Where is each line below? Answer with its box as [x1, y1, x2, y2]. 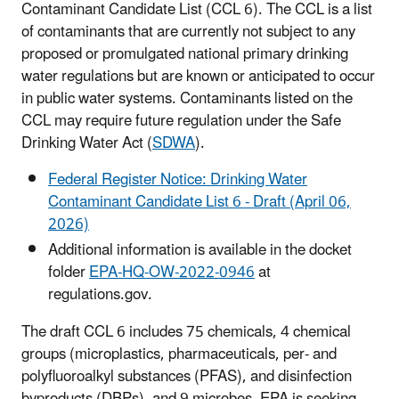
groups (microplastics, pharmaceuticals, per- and [21, 338, 337, 370]
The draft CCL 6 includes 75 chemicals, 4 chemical [21, 315, 351, 348]
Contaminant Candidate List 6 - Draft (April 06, [48, 185, 351, 218]
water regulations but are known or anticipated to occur [21, 60, 375, 93]
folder [48, 256, 89, 289]
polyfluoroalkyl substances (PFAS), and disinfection [21, 360, 352, 393]
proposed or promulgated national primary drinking [21, 37, 348, 70]
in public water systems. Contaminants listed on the [21, 82, 353, 115]
